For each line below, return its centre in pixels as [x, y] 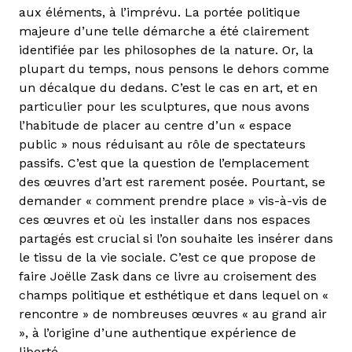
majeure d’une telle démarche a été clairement [164, 31]
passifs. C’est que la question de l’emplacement [164, 163]
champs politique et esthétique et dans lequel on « [174, 295]
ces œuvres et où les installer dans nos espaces [165, 219]
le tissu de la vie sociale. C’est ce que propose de [167, 257]
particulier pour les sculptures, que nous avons [164, 106]
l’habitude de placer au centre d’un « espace [155, 125]
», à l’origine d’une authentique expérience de [158, 332]
